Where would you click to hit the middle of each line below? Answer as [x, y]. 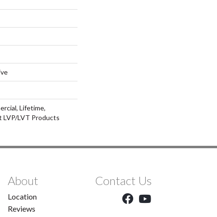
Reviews [22, 208]
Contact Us [123, 180]
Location [22, 196]
